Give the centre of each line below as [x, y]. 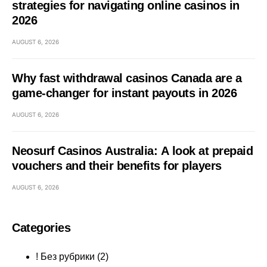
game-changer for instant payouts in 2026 [124, 93]
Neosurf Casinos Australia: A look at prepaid [132, 151]
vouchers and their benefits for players [117, 166]
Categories [41, 228]
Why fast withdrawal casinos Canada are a [127, 78]
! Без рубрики [65, 257]
